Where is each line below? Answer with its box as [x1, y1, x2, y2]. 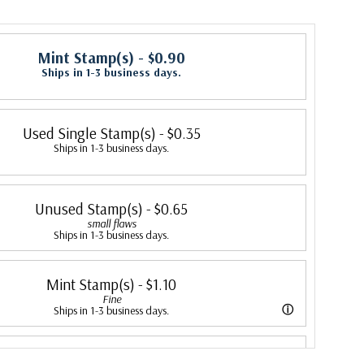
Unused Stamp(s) [35, 199, 143, 219]
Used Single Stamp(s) [22, 123, 156, 143]
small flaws [86, 216, 136, 231]
